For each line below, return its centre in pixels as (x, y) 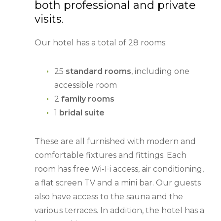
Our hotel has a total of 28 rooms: (101, 43)
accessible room (86, 85)
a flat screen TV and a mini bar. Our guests (118, 183)
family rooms (88, 99)
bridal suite (82, 113)
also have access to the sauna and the (109, 197)
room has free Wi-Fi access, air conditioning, (119, 169)
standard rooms (98, 71)
